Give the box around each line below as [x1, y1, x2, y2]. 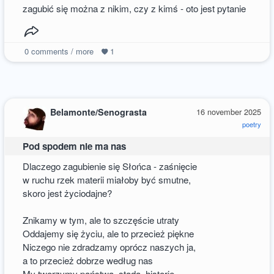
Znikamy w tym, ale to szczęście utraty [23, 213, 180, 227]
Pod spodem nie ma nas [23, 139, 127, 154]
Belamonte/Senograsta [50, 105, 147, 118]
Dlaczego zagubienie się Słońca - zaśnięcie [23, 160, 198, 173]
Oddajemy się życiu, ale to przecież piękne [23, 227, 194, 240]
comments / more [28, 45, 94, 57]
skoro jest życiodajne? [23, 187, 113, 200]
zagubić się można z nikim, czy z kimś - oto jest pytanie [23, 1, 246, 15]
